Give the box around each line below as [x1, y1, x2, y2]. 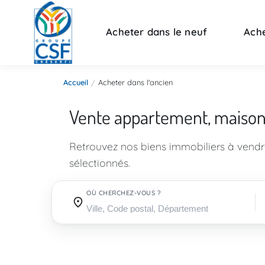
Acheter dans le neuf [106, 25, 208, 38]
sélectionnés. [69, 156, 130, 169]
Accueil [63, 77, 88, 87]
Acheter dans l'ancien [98, 77, 173, 87]
